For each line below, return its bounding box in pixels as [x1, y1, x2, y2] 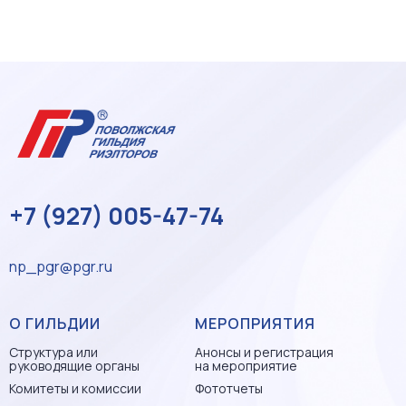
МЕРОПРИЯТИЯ [195, 314, 316, 334]
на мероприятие [195, 357, 298, 375]
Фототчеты [195, 380, 264, 398]
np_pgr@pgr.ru [9, 256, 112, 277]
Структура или [9, 343, 98, 362]
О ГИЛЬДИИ [9, 314, 101, 334]
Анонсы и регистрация [195, 343, 334, 362]
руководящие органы [9, 357, 140, 375]
